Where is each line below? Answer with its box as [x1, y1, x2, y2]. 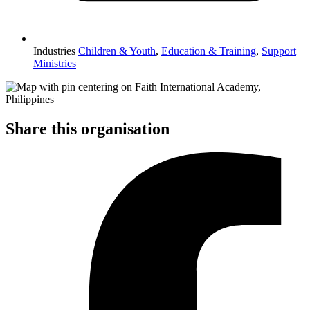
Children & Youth [78, 44, 156, 57]
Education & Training [161, 44, 256, 57]
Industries [33, 44, 75, 57]
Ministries [33, 57, 76, 69]
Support [262, 44, 296, 57]
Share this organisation [6, 119, 170, 138]
